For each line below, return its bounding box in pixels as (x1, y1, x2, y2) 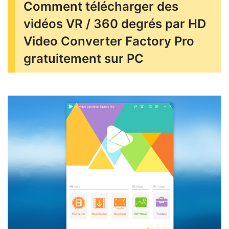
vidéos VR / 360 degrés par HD (24, 16, 206, 32)
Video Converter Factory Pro (24, 34, 194, 49)
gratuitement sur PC (24, 51, 144, 66)
